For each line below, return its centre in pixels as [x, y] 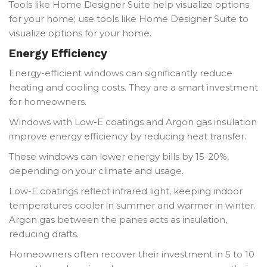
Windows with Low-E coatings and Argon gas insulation [133, 122]
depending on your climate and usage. [96, 170]
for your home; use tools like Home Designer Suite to [129, 18]
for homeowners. [48, 101]
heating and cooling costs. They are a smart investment [133, 87]
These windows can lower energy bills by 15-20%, [119, 156]
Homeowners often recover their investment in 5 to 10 [132, 254]
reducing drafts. [44, 234]
